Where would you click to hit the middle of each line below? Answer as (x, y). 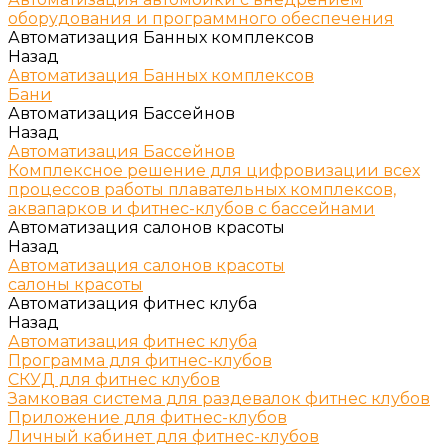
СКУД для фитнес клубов (114, 379)
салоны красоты (75, 284)
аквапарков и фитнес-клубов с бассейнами (191, 208)
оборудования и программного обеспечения (201, 18)
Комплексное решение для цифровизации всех (214, 170)
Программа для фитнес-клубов (140, 360)
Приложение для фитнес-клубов (147, 417)
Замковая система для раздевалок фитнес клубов (219, 398)
